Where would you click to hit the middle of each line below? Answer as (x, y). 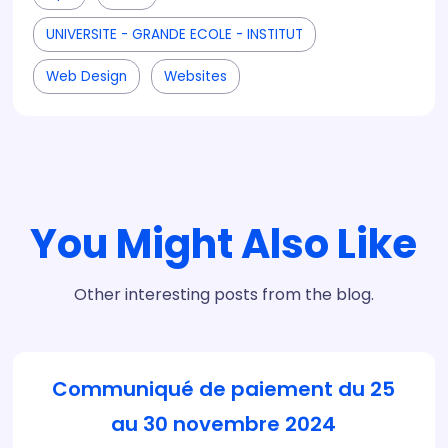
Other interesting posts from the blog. (223, 294)
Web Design (87, 76)
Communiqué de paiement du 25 (224, 388)
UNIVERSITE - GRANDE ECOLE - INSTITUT (175, 34)
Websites (196, 76)
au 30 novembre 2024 (224, 423)
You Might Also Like (224, 243)
